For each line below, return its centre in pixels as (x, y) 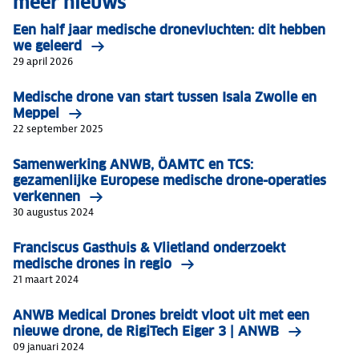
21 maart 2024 (46, 280)
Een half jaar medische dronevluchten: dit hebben (169, 30)
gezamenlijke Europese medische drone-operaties (169, 181)
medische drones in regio (92, 264)
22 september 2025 (58, 129)
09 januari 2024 (48, 347)
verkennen (46, 197)
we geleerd (47, 46)
